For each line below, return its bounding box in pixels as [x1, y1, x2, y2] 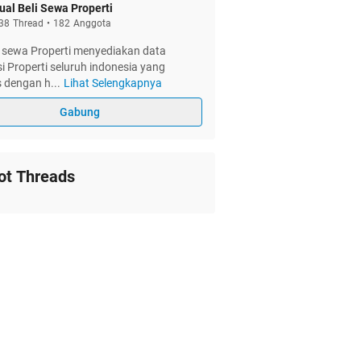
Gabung [60, 106, 100, 118]
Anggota [73, 18, 111, 29]
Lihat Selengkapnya [64, 77, 162, 89]
